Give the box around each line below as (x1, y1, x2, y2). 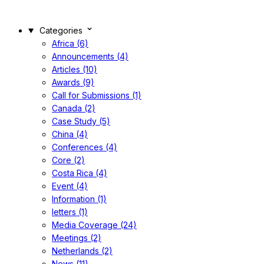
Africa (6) (52, 38, 88, 48)
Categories (39, 25, 82, 35)
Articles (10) (52, 64, 97, 74)
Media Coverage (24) (52, 220, 137, 230)
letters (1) (52, 207, 88, 217)
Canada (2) (52, 103, 95, 113)
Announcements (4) (52, 51, 128, 61)
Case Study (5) (52, 116, 110, 126)
